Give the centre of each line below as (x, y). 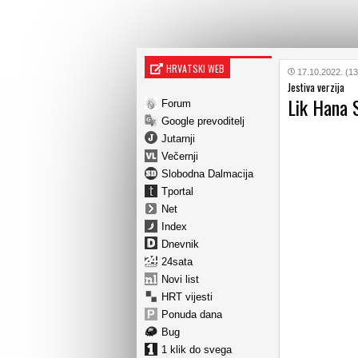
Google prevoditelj (203, 121)
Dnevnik (180, 244)
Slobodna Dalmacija (207, 173)
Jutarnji (178, 138)
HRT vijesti (187, 296)
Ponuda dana (192, 314)
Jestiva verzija (316, 87)
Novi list (180, 279)
